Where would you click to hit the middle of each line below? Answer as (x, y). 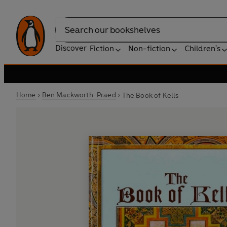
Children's (202, 48)
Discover (71, 48)
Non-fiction (149, 48)
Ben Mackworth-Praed (79, 95)
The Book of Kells (150, 95)
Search (68, 35)
